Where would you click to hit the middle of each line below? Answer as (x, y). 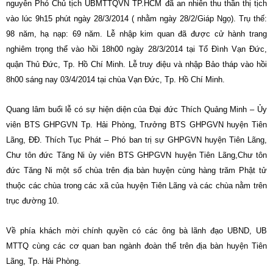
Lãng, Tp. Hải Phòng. (44, 261)
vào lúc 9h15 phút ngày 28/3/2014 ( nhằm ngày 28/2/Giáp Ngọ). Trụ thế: (136, 19)
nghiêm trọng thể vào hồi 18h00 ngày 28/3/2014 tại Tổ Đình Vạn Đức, (136, 49)
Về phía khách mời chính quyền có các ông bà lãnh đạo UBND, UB (136, 231)
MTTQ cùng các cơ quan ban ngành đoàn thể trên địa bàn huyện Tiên (136, 246)
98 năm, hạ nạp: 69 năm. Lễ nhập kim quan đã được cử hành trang (136, 34)
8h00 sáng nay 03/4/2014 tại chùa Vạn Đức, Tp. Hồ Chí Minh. (115, 80)
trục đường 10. (33, 201)
